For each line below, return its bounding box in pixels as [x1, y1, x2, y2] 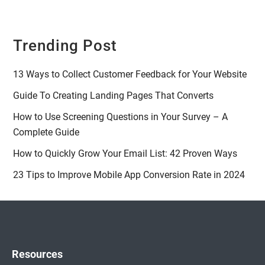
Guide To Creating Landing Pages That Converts [13, 90, 214, 102]
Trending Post [13, 37, 118, 55]
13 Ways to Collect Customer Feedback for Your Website [13, 69, 247, 80]
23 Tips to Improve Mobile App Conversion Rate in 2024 [13, 169, 245, 181]
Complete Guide [13, 127, 80, 138]
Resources [12, 248, 63, 261]
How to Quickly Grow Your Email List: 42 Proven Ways [13, 148, 238, 160]
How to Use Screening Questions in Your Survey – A [13, 111, 228, 123]
